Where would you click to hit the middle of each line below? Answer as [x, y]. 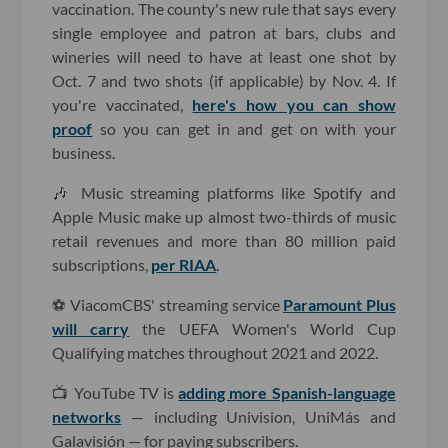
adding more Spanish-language [287, 392]
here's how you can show [294, 104]
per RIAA [184, 264]
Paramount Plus [339, 304]
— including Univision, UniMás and [258, 416]
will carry [91, 328]
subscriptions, [102, 264]
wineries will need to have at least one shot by [224, 56]
